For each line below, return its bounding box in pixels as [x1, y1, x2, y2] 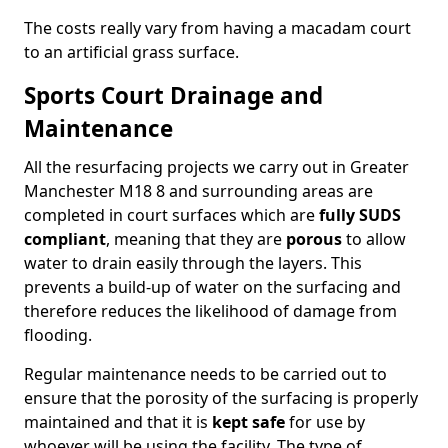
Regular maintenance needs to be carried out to [24, 363, 387, 385]
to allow [342, 228, 406, 250]
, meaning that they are [106, 228, 286, 250]
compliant [24, 228, 106, 250]
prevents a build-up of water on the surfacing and [24, 276, 401, 298]
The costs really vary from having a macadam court [24, 17, 411, 39]
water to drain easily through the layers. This [24, 252, 362, 274]
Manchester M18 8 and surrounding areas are [24, 180, 373, 202]
